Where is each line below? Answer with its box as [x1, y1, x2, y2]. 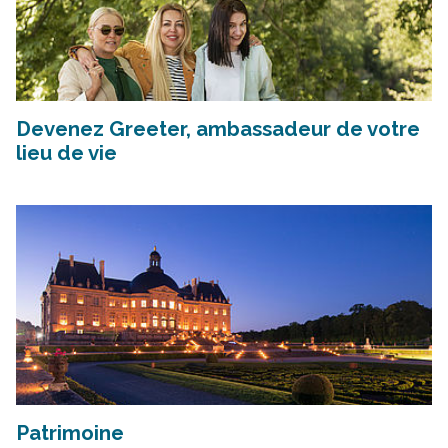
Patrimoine [16, 421, 124, 446]
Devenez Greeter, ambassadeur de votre [16, 117, 420, 142]
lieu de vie [16, 141, 117, 166]
